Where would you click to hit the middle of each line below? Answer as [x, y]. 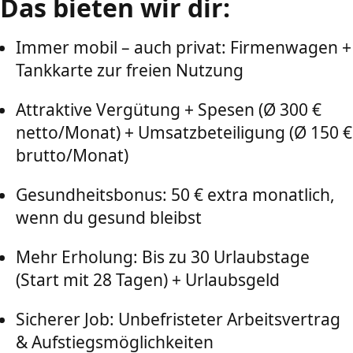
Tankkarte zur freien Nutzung [130, 70]
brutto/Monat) [72, 155]
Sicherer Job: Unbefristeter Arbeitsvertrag [178, 319]
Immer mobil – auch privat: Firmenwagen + [184, 47]
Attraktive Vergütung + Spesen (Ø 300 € [169, 110]
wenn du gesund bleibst [109, 217]
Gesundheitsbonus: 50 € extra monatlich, [175, 195]
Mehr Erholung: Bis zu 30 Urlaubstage [163, 257]
